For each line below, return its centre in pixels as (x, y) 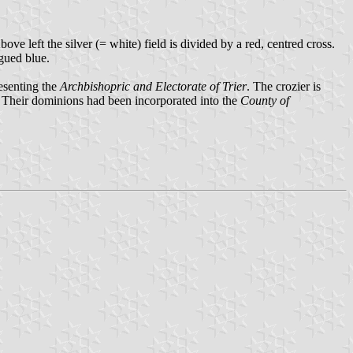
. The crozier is (284, 86)
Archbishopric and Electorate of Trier (153, 86)
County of (265, 100)
